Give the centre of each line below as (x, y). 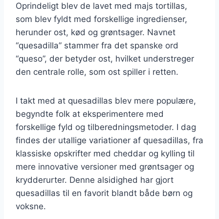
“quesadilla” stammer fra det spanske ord (97, 45)
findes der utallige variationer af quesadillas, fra (109, 140)
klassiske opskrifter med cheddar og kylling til (105, 153)
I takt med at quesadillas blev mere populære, (106, 100)
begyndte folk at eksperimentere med (90, 114)
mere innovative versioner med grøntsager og (105, 166)
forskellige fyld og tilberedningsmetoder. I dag (106, 127)
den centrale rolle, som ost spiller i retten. (97, 72)
